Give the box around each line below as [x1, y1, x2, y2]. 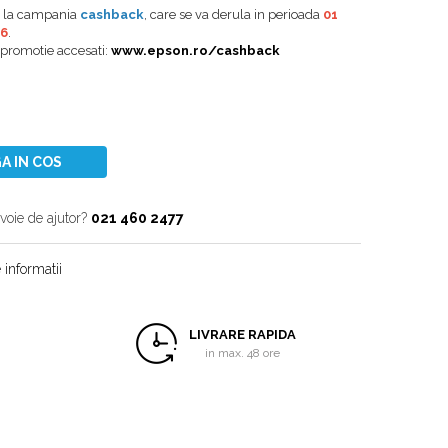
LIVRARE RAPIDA [188, 327, 296, 342]
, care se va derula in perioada [144, 7, 323, 22]
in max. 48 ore [204, 346, 280, 360]
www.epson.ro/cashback [111, 43, 280, 58]
